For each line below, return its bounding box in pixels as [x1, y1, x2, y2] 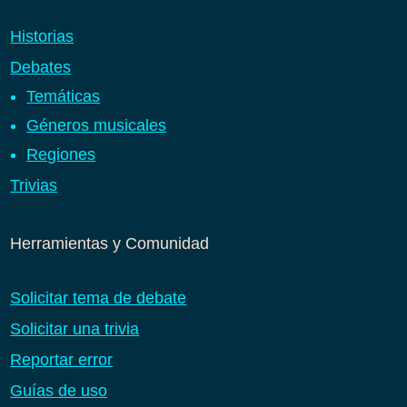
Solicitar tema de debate [10, 288, 187, 307]
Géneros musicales [26, 115, 167, 134]
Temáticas [26, 86, 101, 105]
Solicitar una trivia [10, 319, 140, 338]
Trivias [10, 175, 58, 194]
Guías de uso [10, 381, 108, 400]
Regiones [26, 144, 96, 164]
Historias [10, 26, 74, 45]
